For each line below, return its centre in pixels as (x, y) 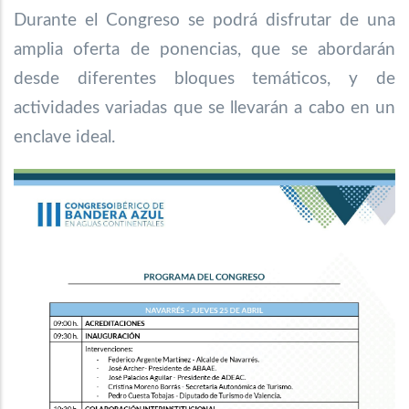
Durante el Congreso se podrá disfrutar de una (204, 20)
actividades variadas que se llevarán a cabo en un (204, 108)
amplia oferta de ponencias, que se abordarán (204, 49)
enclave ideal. (64, 137)
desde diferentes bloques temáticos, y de (204, 79)
